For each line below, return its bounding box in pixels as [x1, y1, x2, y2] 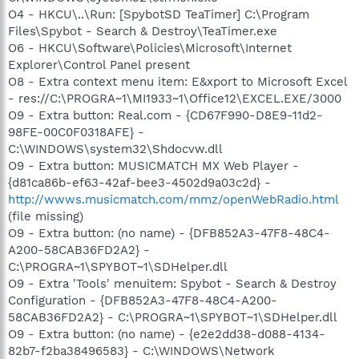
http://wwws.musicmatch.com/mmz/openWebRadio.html [8, 192, 338, 207]
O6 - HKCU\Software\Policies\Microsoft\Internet [8, 40, 292, 55]
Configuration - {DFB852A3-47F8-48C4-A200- [8, 292, 277, 308]
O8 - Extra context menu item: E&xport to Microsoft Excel [8, 74, 347, 89]
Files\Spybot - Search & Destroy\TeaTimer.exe [8, 23, 277, 38]
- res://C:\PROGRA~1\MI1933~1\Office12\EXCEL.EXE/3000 [8, 91, 341, 106]
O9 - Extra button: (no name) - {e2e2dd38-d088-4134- [8, 326, 325, 341]
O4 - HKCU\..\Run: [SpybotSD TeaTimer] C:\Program [8, 6, 309, 22]
